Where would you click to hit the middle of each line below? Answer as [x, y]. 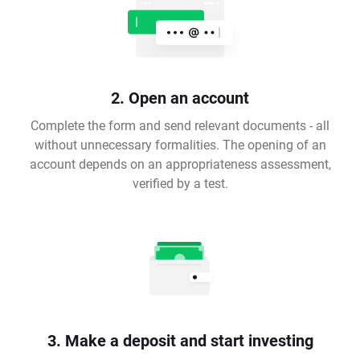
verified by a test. [180, 183]
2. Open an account [180, 98]
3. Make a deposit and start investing [180, 340]
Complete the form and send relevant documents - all [180, 125]
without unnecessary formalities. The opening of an [180, 145]
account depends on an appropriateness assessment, [180, 164]
